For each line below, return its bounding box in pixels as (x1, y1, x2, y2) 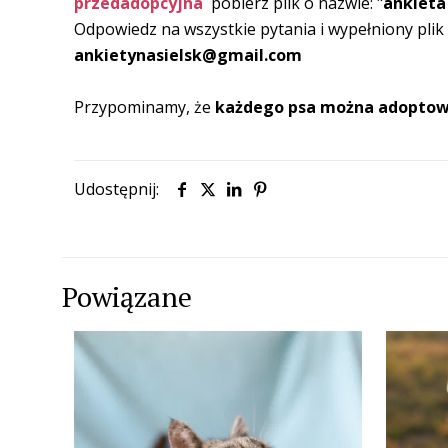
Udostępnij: (74, 177, 159, 200)
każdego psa (215, 95, 320, 118)
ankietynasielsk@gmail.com (74, 43, 302, 66)
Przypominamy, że (74, 95, 215, 118)
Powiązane (62, 277, 192, 315)
